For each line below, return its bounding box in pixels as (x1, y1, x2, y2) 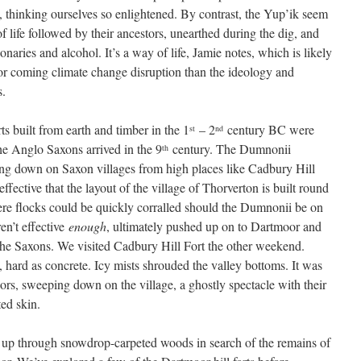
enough (68, 218, 106, 234)
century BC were (223, 121, 314, 138)
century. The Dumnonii (168, 140, 291, 157)
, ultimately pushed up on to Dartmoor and (106, 218, 322, 234)
